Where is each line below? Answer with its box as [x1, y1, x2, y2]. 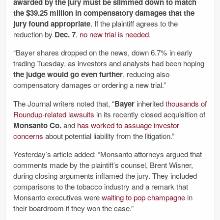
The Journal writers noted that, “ [13, 98, 114, 109]
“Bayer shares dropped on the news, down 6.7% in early [13, 47, 192, 58]
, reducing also [123, 69, 169, 80]
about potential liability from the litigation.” [43, 130, 174, 141]
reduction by [13, 29, 55, 40]
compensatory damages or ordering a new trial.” [13, 80, 166, 90]
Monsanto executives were [13, 192, 102, 202]
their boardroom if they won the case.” [13, 202, 134, 213]
